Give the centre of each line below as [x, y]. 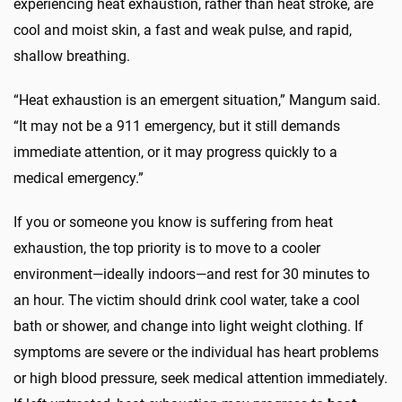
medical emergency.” [79, 179]
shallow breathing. [72, 57]
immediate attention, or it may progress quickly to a [175, 153]
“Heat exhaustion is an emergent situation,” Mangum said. [197, 100]
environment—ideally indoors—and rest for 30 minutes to [192, 275]
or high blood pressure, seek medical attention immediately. [201, 379]
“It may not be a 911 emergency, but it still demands [177, 127]
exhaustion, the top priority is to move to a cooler [167, 249]
